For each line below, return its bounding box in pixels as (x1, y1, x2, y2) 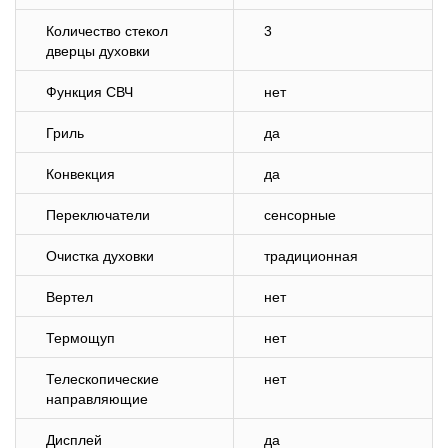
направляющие (46, 391, 148, 407)
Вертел (46, 289, 93, 305)
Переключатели (46, 207, 150, 223)
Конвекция (46, 166, 115, 182)
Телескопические (46, 371, 159, 387)
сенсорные (264, 207, 336, 223)
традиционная (264, 248, 358, 264)
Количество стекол (46, 23, 168, 39)
